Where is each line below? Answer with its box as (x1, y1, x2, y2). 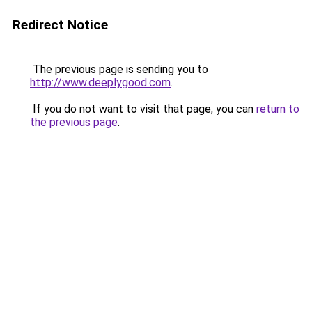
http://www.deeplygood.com (30, 76, 171, 89)
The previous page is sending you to (30, 63, 208, 76)
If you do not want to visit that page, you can (30, 102, 256, 116)
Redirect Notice (13, 17, 108, 33)
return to (256, 102, 299, 116)
